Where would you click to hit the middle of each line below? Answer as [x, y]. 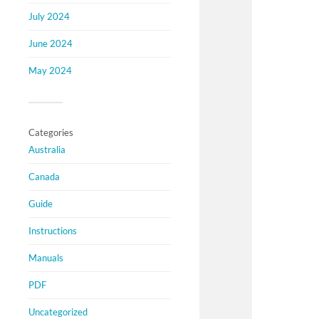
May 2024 [50, 70]
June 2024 [51, 43]
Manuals [46, 258]
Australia [47, 150]
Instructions [53, 231]
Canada [44, 177]
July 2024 [49, 16]
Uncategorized [58, 312]
